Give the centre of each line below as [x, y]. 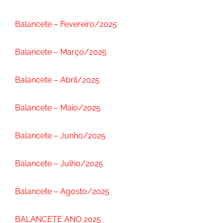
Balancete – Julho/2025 [59, 164]
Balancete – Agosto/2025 [62, 191]
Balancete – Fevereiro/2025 [66, 24]
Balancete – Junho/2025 [60, 136]
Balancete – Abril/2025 [57, 80]
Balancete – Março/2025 [61, 52]
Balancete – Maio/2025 [58, 108]
